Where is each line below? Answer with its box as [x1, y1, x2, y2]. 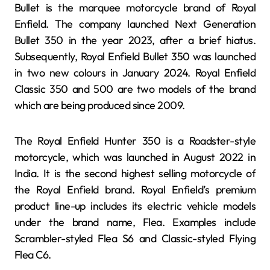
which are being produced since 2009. [14, 98, 185, 113]
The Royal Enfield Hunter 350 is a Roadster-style [14, 134, 256, 148]
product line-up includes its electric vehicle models [14, 199, 256, 213]
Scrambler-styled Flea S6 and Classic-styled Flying [14, 231, 256, 246]
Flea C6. [14, 248, 51, 262]
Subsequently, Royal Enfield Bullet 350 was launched [14, 49, 256, 64]
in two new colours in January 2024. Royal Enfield [14, 66, 256, 80]
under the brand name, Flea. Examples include [14, 215, 256, 230]
